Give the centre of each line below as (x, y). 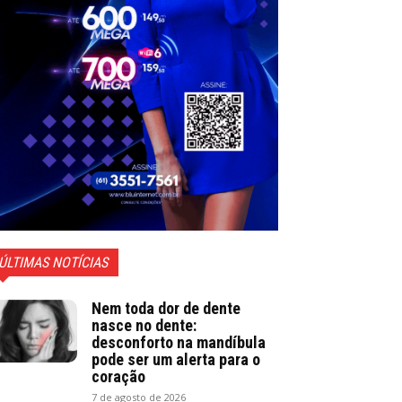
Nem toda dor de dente (166, 308)
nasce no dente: (144, 325)
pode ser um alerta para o (176, 359)
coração (118, 376)
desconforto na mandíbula (179, 342)
